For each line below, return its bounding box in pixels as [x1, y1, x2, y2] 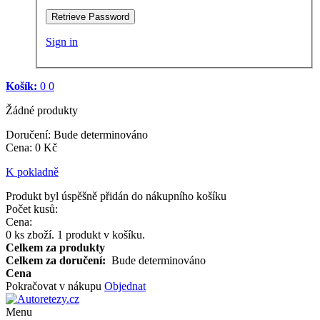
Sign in [46, 35, 78, 48]
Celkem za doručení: [6, 254, 111, 266]
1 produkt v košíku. [57, 228, 145, 241]
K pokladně [6, 165, 59, 178]
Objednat [104, 279, 146, 292]
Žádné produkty [6, 104, 78, 116]
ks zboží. [11, 228, 57, 241]
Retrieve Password [51, 11, 129, 22]
